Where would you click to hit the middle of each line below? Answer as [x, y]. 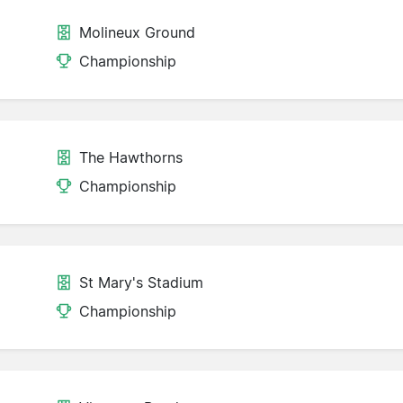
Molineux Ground [137, 33]
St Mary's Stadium [141, 283]
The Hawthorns [131, 158]
